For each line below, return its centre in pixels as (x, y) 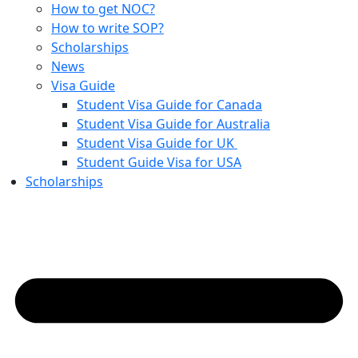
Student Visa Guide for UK (157, 143)
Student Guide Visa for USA (159, 163)
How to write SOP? (107, 28)
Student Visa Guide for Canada (169, 105)
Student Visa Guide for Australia (173, 124)
